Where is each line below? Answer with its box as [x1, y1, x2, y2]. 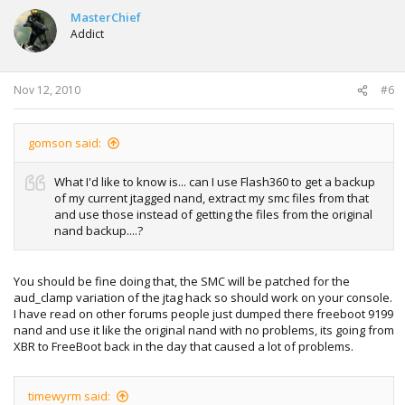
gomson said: [28, 135, 101, 151]
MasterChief [71, 8, 141, 25]
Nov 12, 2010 [14, 82, 80, 98]
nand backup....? [54, 222, 143, 239]
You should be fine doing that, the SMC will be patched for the [14, 272, 350, 289]
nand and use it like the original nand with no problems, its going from [14, 321, 394, 338]
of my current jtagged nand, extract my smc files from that [54, 190, 369, 206]
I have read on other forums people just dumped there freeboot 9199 [14, 305, 393, 322]
